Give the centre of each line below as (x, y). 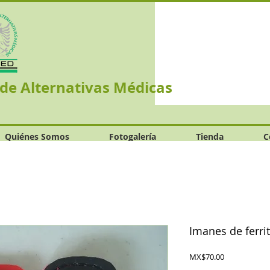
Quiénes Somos (37, 136)
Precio (235, 256)
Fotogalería (133, 136)
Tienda (210, 136)
